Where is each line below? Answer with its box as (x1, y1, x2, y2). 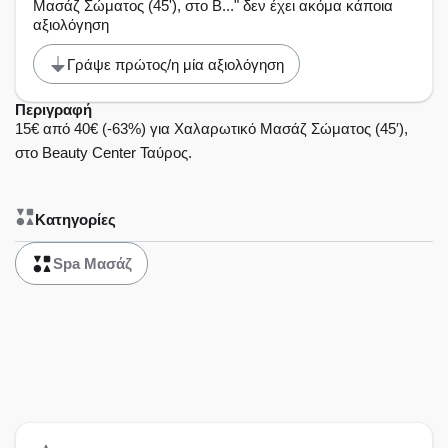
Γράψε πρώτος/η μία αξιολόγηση (67, 55, 284, 73)
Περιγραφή (15, 101, 92, 119)
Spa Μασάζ (53, 255, 132, 273)
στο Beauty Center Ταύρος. (15, 144, 192, 162)
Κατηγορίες (35, 210, 116, 228)
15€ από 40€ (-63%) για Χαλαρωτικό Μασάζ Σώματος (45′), (15, 120, 408, 138)
